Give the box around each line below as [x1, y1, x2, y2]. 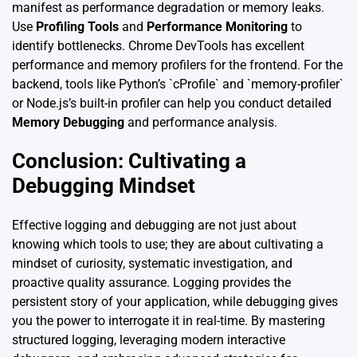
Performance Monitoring [147, 18, 288, 34]
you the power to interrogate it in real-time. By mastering [12, 312, 325, 328]
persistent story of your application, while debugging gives [12, 293, 338, 309]
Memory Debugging [12, 114, 124, 130]
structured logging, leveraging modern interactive [12, 331, 285, 347]
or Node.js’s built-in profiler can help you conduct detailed [12, 95, 331, 111]
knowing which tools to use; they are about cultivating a [12, 236, 324, 252]
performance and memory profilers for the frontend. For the [12, 57, 343, 73]
